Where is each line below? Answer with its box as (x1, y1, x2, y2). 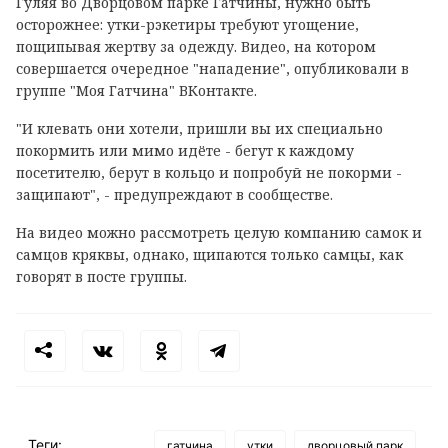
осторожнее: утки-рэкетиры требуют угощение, (16, 15, 359, 35)
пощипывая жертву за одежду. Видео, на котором (16, 37, 376, 57)
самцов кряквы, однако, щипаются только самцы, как (16, 245, 403, 265)
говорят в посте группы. (16, 267, 191, 287)
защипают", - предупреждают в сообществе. (16, 185, 333, 205)
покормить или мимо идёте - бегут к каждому (16, 141, 354, 161)
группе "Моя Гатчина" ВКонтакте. (16, 81, 257, 101)
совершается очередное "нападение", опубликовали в (16, 59, 409, 79)
